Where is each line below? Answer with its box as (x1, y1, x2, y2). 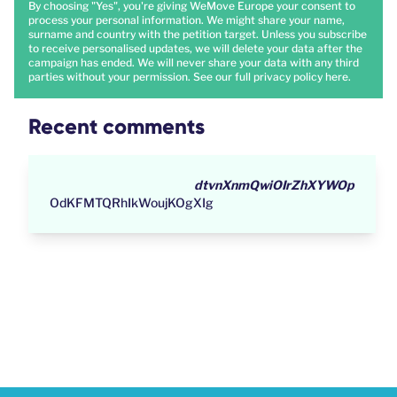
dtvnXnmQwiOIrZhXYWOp (194, 177, 354, 193)
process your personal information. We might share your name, (28, 13, 345, 27)
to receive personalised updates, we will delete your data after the (28, 42, 362, 56)
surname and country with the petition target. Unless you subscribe (28, 27, 367, 42)
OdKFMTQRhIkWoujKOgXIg (50, 195, 214, 211)
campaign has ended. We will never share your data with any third (28, 56, 359, 70)
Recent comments (28, 113, 205, 140)
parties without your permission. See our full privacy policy (28, 70, 325, 84)
